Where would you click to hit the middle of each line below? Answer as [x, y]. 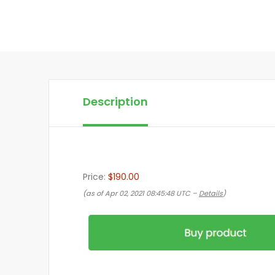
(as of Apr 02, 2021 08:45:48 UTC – [141, 193]
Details [211, 193]
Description [115, 102]
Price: [95, 177]
